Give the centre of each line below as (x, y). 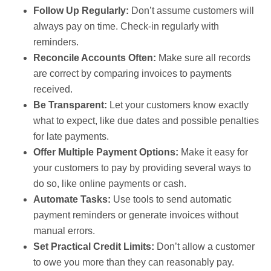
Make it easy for (213, 152)
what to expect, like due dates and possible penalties (146, 120)
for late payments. (71, 136)
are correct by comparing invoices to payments (132, 73)
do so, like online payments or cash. (110, 183)
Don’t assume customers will (191, 10)
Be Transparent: (70, 105)
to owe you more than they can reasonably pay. (134, 262)
